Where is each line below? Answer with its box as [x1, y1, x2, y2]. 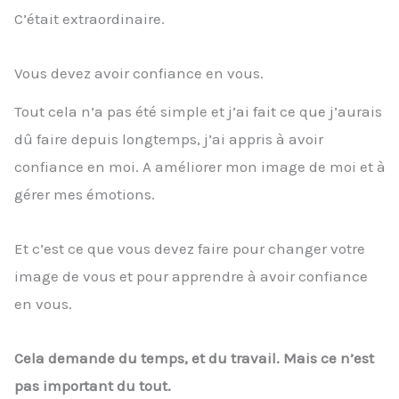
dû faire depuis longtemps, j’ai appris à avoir [14, 130, 323, 149]
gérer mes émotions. [14, 185, 155, 204]
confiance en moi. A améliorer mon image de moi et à [14, 158, 386, 176]
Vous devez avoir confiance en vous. [14, 64, 264, 83]
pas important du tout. [14, 376, 171, 395]
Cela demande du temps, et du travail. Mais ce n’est [14, 348, 374, 367]
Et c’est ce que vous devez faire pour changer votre [14, 239, 365, 257]
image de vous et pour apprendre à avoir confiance [14, 266, 368, 285]
